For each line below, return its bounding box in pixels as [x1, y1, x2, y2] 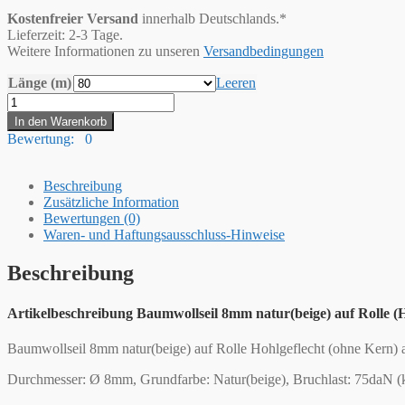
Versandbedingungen [203, 43, 324, 60]
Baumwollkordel [6, 125, 102, 141]
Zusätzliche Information [43, 194, 179, 211]
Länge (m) [8, 75, 71, 91]
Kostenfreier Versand [7, 11, 138, 27]
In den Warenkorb [14, 115, 107, 129]
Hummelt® [6, 92, 71, 108]
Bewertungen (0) [43, 211, 140, 227]
